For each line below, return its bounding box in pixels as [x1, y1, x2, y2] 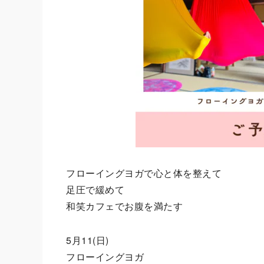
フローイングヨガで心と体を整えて [66, 166, 222, 180]
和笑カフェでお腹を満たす [66, 199, 183, 213]
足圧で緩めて [66, 183, 124, 196]
